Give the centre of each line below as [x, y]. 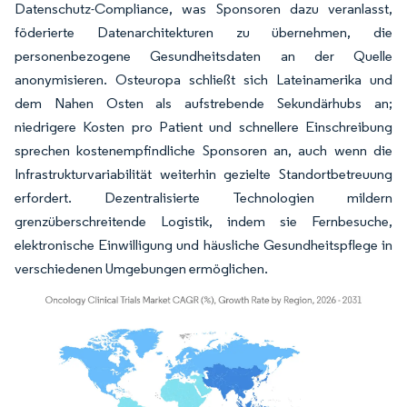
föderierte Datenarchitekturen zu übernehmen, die [203, 32]
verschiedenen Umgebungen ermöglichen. [141, 268]
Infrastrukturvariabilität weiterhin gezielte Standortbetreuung [203, 174]
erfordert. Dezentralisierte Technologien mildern [203, 197]
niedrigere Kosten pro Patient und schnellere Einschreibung [203, 126]
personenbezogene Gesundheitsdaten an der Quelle [203, 55]
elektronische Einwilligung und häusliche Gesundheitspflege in [203, 244]
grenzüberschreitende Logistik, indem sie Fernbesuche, [203, 221]
